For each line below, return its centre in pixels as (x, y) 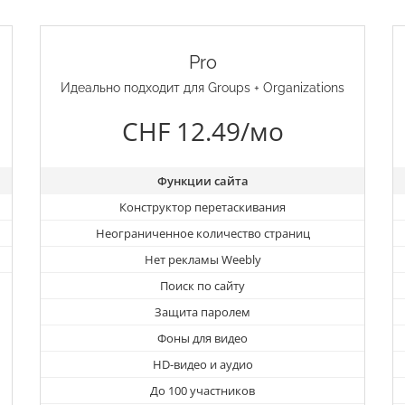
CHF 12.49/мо (202, 132)
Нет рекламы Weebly (202, 260)
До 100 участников (202, 391)
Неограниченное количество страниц (202, 234)
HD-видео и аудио (202, 365)
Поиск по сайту (202, 286)
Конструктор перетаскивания (202, 207)
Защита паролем (202, 312)
